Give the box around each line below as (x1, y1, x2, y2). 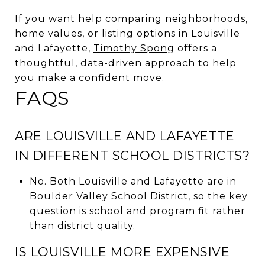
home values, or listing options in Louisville (15, 27, 240, 39)
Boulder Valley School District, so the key (29, 190, 248, 202)
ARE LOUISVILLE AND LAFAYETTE (15, 128, 234, 143)
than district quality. (29, 219, 135, 231)
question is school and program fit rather (29, 205, 245, 216)
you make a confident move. (15, 72, 164, 83)
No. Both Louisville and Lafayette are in (29, 175, 237, 187)
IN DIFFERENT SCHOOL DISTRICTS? (15, 147, 250, 163)
